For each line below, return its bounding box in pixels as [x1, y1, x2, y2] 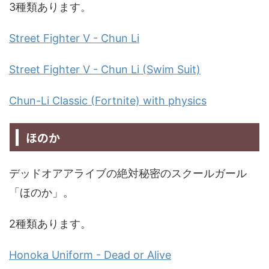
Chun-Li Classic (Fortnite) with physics [9, 94, 207, 107]
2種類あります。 [9, 217, 91, 231]
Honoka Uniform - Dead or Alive [9, 249, 171, 262]
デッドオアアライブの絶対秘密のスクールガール [9, 167, 247, 180]
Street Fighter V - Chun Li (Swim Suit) [9, 63, 201, 76]
